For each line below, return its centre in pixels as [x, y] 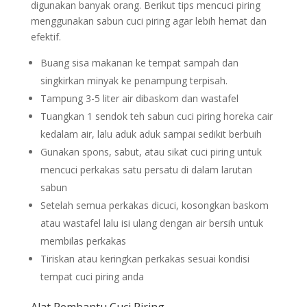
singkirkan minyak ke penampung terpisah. [134, 81]
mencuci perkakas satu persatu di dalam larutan [146, 170]
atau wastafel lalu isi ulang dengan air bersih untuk [151, 223]
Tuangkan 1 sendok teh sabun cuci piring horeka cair [156, 116]
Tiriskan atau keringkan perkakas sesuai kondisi [145, 259]
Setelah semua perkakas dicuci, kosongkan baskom [154, 205]
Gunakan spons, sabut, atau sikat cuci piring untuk [151, 152]
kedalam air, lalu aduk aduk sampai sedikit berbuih [151, 134]
